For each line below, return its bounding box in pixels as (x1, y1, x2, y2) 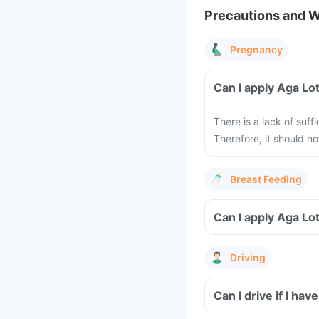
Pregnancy (230, 43, 283, 56)
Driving (230, 251, 266, 263)
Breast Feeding (230, 173, 302, 185)
